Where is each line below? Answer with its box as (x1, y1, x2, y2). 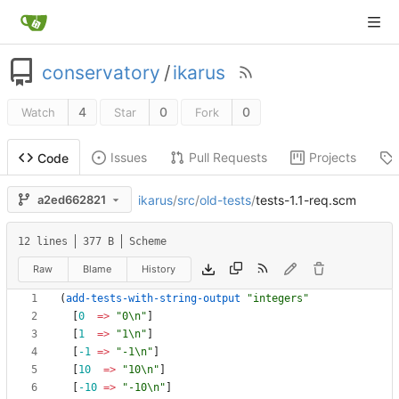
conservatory (42, 61, 160, 84)
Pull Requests (189, 150, 267, 166)
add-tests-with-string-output (66, 292, 240, 305)
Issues (110, 150, 147, 166)
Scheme (129, 235, 167, 248)
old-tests (199, 191, 251, 208)
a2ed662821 (37, 192, 106, 208)
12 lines (18, 235, 68, 248)
